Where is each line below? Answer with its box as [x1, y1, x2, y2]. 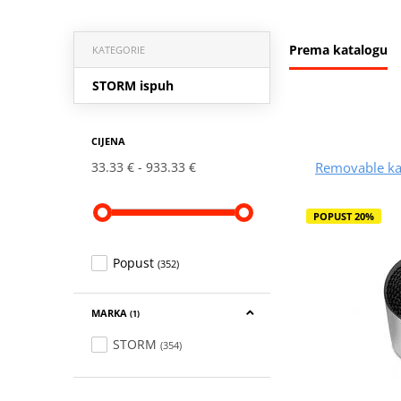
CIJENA [90, 133, 125, 148]
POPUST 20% [312, 209, 374, 223]
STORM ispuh [91, 76, 174, 94]
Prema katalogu [289, 40, 388, 58]
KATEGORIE [91, 42, 145, 56]
